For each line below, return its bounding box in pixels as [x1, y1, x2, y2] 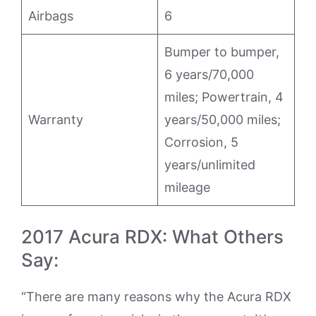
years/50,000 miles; [164, 112, 281, 128]
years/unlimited [164, 157, 255, 173]
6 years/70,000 [164, 67, 254, 83]
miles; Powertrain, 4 [164, 90, 284, 105]
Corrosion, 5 [164, 135, 238, 150]
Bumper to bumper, [164, 44, 279, 60]
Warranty [28, 112, 83, 128]
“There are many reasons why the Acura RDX [21, 289, 291, 305]
